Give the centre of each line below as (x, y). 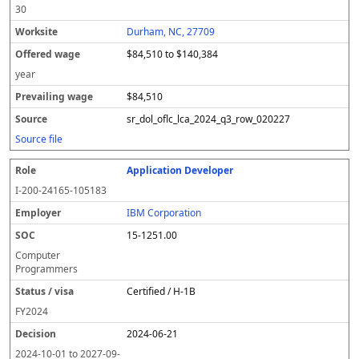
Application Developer (180, 170)
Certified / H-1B (161, 291)
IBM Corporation (164, 213)
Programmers (46, 269)
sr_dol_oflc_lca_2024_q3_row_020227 (209, 119)
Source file (39, 139)
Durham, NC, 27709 (171, 32)
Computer (38, 255)
